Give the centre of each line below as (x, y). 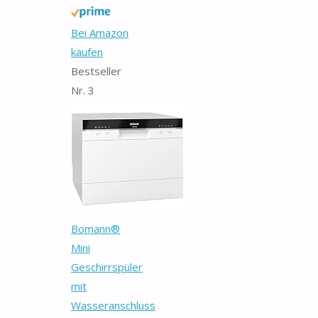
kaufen (87, 51)
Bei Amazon (100, 32)
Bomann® (95, 228)
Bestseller (96, 71)
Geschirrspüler (107, 267)
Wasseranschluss (113, 305)
